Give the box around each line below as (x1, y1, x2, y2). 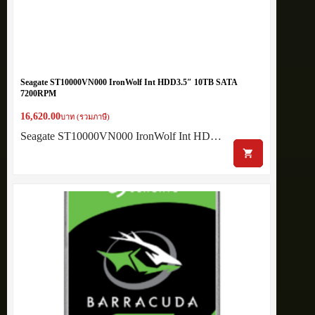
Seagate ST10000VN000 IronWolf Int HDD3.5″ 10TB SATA (20, 77, 238, 87)
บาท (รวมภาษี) (60, 112, 110, 121)
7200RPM (20, 88, 56, 98)
